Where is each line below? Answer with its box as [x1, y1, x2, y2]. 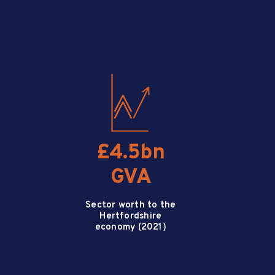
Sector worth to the [85, 199, 176, 211]
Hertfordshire [99, 211, 162, 222]
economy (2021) [95, 222, 166, 233]
